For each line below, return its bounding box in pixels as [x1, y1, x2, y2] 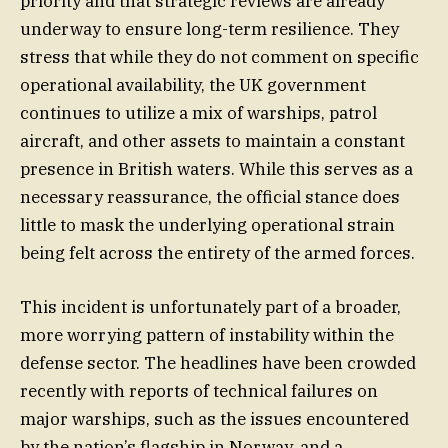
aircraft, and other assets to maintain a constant [20, 129, 405, 152]
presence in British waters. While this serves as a [20, 157, 413, 180]
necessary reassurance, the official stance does [20, 185, 400, 208]
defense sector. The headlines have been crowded [20, 351, 416, 374]
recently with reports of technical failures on [20, 379, 378, 402]
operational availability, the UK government [20, 73, 366, 96]
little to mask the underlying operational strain [20, 213, 395, 236]
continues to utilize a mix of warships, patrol [20, 101, 377, 124]
